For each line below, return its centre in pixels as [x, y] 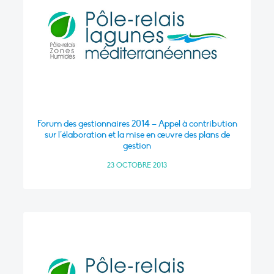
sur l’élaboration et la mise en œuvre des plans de [137, 134]
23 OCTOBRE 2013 [137, 165]
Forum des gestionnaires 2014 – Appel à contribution [137, 123]
